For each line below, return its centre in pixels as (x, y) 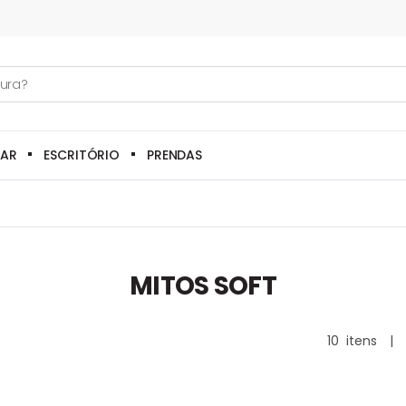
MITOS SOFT (203, 286)
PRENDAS (175, 155)
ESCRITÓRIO (82, 155)
